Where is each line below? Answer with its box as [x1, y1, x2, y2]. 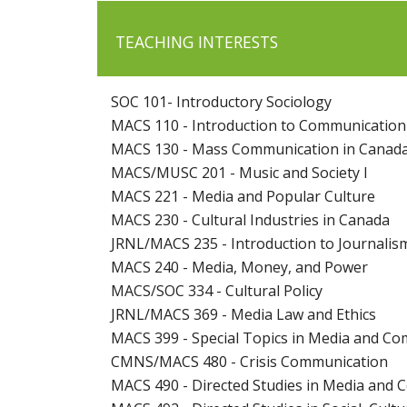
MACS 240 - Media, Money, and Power [111, 257, 368, 278]
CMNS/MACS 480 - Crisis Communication [111, 352, 388, 372]
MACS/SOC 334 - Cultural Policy [111, 281, 323, 302]
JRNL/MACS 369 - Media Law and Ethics [111, 304, 376, 325]
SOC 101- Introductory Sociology [111, 92, 332, 113]
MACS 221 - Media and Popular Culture [111, 186, 375, 207]
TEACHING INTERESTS [115, 31, 278, 54]
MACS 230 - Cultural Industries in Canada [111, 210, 390, 231]
